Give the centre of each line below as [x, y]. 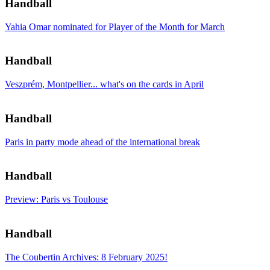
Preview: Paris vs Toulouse [56, 199]
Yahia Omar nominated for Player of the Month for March [115, 27]
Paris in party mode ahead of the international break [102, 142]
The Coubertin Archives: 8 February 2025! [86, 257]
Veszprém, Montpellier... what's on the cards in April [104, 84]
